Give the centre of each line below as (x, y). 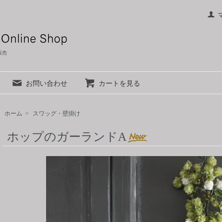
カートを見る (119, 83)
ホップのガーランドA (67, 137)
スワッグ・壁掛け (56, 113)
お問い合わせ (47, 83)
